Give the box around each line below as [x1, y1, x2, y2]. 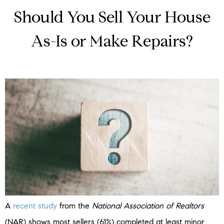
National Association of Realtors [92, 201, 204, 211]
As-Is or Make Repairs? [31, 34, 193, 51]
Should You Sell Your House [13, 10, 210, 27]
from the [57, 201, 92, 211]
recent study [13, 201, 57, 211]
